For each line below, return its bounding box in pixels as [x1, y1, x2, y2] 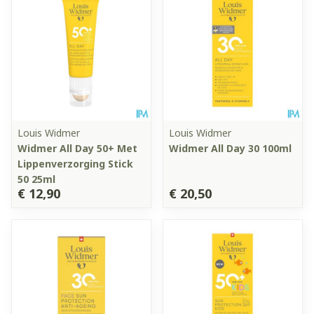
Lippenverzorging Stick [18, 156, 133, 170]
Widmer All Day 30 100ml [169, 141, 292, 155]
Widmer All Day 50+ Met [18, 141, 137, 155]
